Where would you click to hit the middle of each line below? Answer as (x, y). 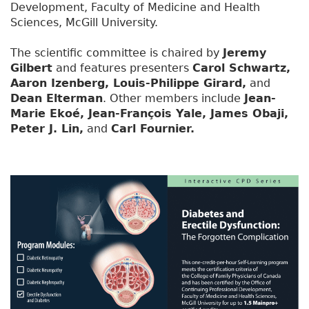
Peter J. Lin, (47, 129)
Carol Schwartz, (241, 68)
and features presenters (122, 68)
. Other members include (173, 98)
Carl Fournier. (153, 129)
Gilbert (31, 68)
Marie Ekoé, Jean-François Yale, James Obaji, (149, 113)
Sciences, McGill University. (84, 22)
